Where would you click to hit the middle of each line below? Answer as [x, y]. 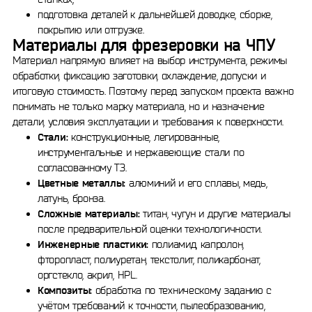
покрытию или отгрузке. [91, 30]
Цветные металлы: [82, 183]
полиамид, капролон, [196, 244]
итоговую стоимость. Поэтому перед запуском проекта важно [153, 91]
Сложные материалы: [89, 213]
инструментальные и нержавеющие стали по [141, 152]
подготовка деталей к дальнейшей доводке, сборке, [155, 14]
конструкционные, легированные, [143, 137]
